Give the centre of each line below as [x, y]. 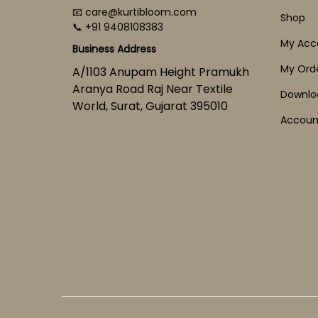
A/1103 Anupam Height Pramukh [161, 72]
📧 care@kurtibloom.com [135, 12]
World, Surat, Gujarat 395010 [150, 106]
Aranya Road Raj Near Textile [153, 89]
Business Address [114, 49]
